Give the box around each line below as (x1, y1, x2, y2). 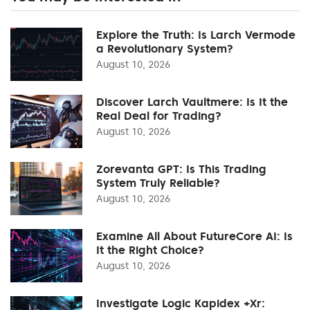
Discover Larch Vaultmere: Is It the (96, 94, 288, 109)
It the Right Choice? (96, 242, 204, 257)
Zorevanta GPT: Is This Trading (96, 161, 266, 176)
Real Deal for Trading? (96, 108, 221, 122)
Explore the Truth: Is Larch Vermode (96, 27, 295, 42)
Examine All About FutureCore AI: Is (96, 228, 293, 243)
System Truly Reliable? (96, 175, 220, 190)
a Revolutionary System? (96, 41, 233, 55)
